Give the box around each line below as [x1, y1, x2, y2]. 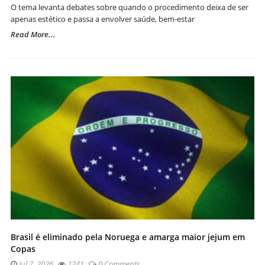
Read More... [11, 28, 56, 40]
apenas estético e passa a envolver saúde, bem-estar [11, 13, 195, 24]
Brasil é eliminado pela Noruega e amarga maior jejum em [11, 231, 245, 243]
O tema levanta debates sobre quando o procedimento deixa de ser [11, 1, 248, 12]
